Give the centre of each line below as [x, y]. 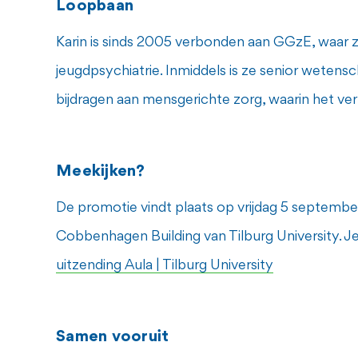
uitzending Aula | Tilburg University [165, 266]
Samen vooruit [113, 337]
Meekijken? [101, 172]
